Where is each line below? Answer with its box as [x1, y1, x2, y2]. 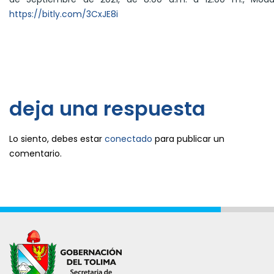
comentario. [9, 147, 62, 160]
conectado [105, 133, 152, 146]
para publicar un [152, 133, 224, 146]
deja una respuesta [9, 95, 206, 123]
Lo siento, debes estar [9, 133, 105, 146]
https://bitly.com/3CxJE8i [9, 8, 118, 21]
